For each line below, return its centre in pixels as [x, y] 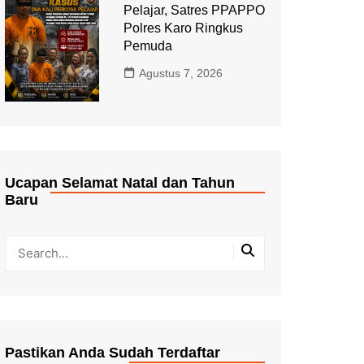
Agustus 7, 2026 [180, 73]
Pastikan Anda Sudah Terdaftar [113, 352]
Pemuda [147, 46]
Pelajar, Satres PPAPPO [194, 10]
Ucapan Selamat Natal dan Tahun [120, 182]
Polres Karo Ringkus [183, 28]
